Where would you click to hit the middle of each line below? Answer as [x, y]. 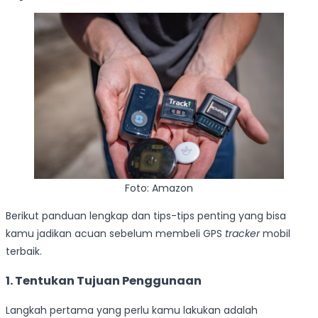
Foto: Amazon [159, 188]
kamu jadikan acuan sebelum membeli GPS [115, 233]
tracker [242, 233]
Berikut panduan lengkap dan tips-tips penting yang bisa [146, 215]
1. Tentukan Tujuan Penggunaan [104, 281]
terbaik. [24, 251]
